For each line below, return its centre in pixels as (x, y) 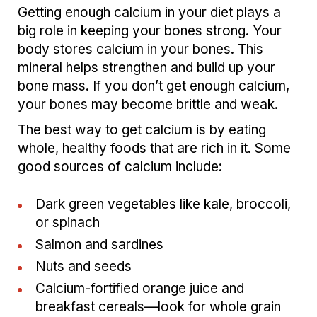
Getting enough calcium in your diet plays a (149, 13)
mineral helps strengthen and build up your (146, 68)
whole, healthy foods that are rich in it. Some (154, 149)
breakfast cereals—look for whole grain (158, 307)
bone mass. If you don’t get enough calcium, (154, 86)
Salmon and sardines (99, 245)
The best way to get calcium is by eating (142, 130)
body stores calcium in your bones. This (140, 50)
